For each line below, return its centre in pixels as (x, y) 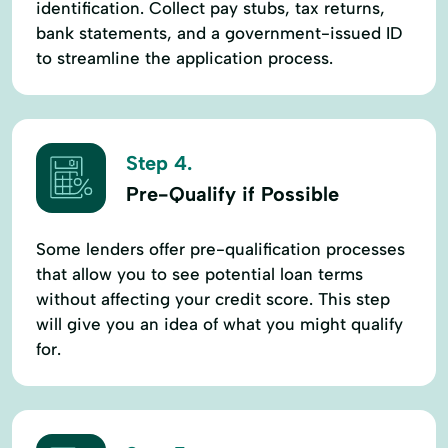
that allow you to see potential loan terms (199, 273)
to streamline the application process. (184, 57)
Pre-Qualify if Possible (232, 194)
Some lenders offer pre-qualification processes (220, 248)
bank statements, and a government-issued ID (219, 32)
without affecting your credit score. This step (213, 298)
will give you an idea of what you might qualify (219, 323)
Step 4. (159, 163)
